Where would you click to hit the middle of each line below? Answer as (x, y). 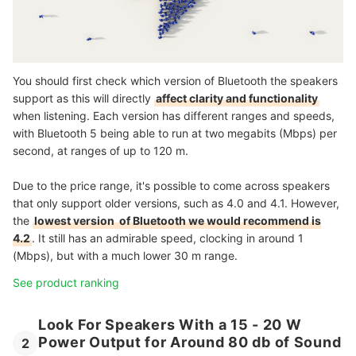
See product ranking (66, 282)
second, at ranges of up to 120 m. (102, 150)
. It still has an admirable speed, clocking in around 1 (168, 238)
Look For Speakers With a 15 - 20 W (170, 324)
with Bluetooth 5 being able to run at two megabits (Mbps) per (175, 133)
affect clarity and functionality (237, 98)
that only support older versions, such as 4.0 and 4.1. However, (176, 203)
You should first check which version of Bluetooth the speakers (175, 80)
